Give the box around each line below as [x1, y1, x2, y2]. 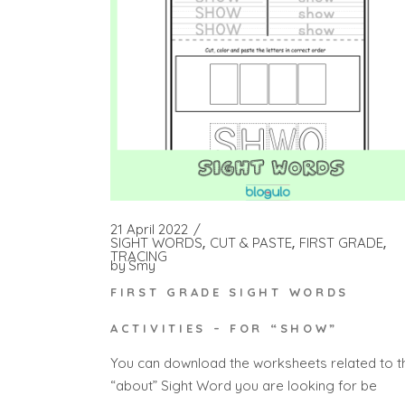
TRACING [110, 248, 167, 266]
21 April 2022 [110, 221, 188, 239]
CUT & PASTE [210, 234, 292, 252]
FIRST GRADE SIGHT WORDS [110, 284, 350, 299]
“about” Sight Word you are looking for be [110, 377, 377, 395]
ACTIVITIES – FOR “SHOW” [110, 320, 339, 335]
